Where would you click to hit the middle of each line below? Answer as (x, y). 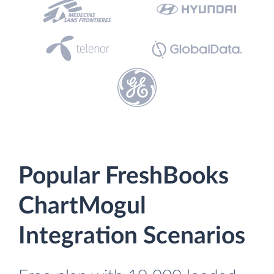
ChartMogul (82, 206)
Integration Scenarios (132, 236)
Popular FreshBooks (124, 176)
